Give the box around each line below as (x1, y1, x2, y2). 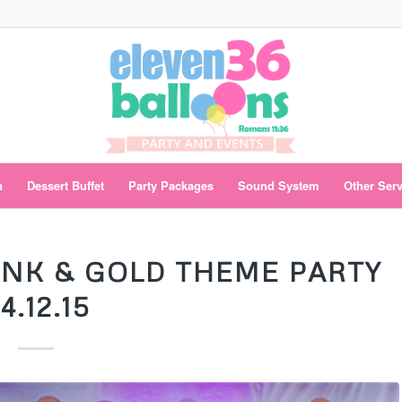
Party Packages (128, 177, 214, 194)
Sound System (238, 177, 320, 194)
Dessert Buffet (27, 177, 105, 194)
